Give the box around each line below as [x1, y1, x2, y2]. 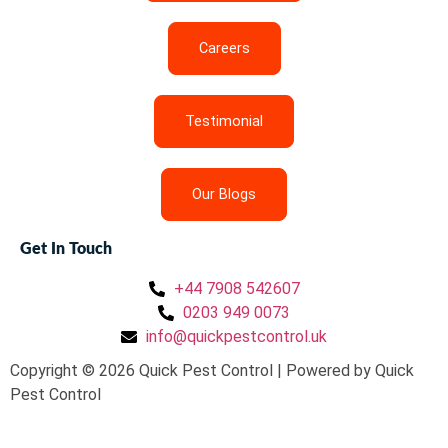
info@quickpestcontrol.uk [146, 326, 327, 346]
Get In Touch [20, 240, 112, 257]
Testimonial [185, 112, 263, 130]
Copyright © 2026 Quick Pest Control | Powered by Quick [10, 360, 414, 380]
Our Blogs [192, 185, 256, 203]
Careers [198, 39, 250, 57]
